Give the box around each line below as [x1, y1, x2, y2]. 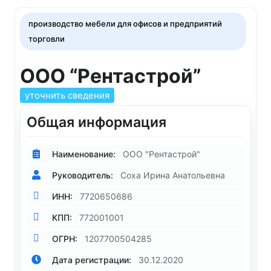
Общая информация [27, 114, 166, 131]
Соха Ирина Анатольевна [120, 170, 225, 180]
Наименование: [50, 149, 116, 159]
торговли [28, 34, 65, 44]
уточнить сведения [25, 90, 109, 102]
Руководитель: [50, 170, 113, 180]
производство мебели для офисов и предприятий [28, 19, 222, 29]
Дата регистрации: [50, 255, 131, 265]
